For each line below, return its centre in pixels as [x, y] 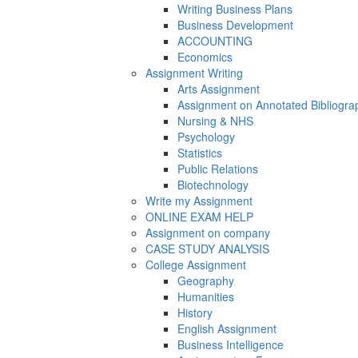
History [195, 313]
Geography [206, 281]
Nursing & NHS [215, 121]
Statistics [200, 153]
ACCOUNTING [215, 41]
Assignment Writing [194, 73]
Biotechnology [213, 185]
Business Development [235, 25]
